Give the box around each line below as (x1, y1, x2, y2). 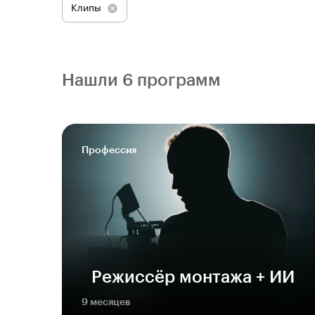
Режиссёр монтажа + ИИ (82, 269, 295, 285)
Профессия (82, 146, 136, 155)
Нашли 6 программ (62, 72, 221, 89)
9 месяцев (82, 297, 131, 307)
